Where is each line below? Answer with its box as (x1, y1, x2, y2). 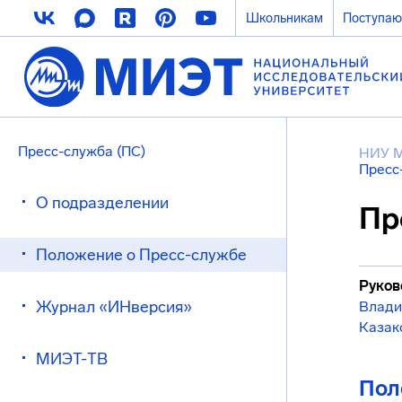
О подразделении (36, 193, 169, 213)
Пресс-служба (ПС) (18, 143, 145, 160)
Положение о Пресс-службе (36, 245, 247, 265)
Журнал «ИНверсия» (36, 297, 192, 317)
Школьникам (245, 10, 323, 26)
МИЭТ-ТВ (36, 349, 108, 369)
